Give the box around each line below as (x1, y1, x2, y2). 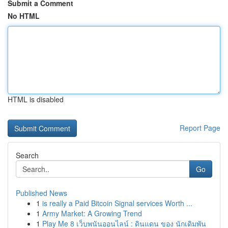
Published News (16, 188, 67, 198)
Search (16, 150, 39, 160)
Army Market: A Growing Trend (42, 208, 142, 218)
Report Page (180, 123, 220, 133)
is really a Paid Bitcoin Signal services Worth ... (42, 198, 192, 208)
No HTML (8, 11, 40, 21)
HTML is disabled (8, 94, 64, 104)
